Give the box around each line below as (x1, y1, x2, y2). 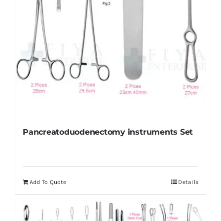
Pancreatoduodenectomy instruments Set (22, 127, 193, 137)
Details (178, 179, 199, 186)
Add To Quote (29, 179, 67, 186)
